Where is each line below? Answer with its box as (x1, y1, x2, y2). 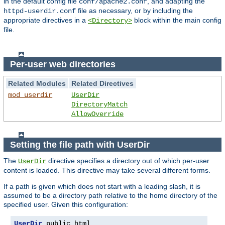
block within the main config (132, 16, 221, 24)
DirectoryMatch (71, 100, 128, 109)
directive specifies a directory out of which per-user (46, 157, 209, 165)
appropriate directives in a (4, 16, 88, 24)
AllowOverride (71, 110, 124, 119)
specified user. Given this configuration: (4, 200, 128, 209)
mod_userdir (8, 91, 53, 99)
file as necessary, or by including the (76, 6, 193, 15)
